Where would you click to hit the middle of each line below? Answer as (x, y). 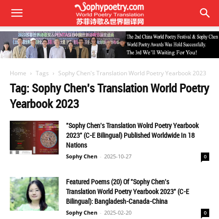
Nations (77, 145)
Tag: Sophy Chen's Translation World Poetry (109, 88)
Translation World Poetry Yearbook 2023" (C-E (128, 191)
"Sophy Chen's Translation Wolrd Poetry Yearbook (132, 125)
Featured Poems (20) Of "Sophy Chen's (118, 182)
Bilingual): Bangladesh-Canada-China (117, 201)
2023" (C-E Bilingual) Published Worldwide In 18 (130, 135)
